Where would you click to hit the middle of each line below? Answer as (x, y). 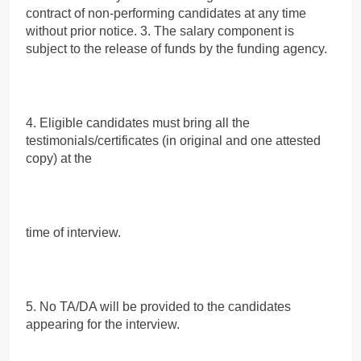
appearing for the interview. (103, 324)
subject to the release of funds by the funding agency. (176, 48)
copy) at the (59, 158)
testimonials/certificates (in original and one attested (173, 140)
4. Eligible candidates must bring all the (138, 122)
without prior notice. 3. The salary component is (160, 31)
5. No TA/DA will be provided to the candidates (158, 306)
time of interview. (73, 232)
